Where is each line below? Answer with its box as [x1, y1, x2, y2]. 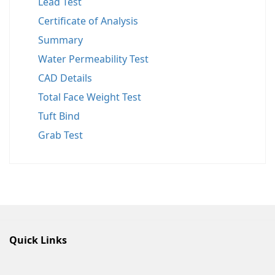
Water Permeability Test [38, 52, 149, 66]
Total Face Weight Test [38, 90, 141, 104]
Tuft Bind [38, 109, 80, 123]
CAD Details [38, 71, 92, 85]
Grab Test [38, 128, 83, 142]
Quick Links [9, 233, 67, 247]
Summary [38, 33, 83, 47]
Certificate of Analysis [38, 14, 138, 28]
